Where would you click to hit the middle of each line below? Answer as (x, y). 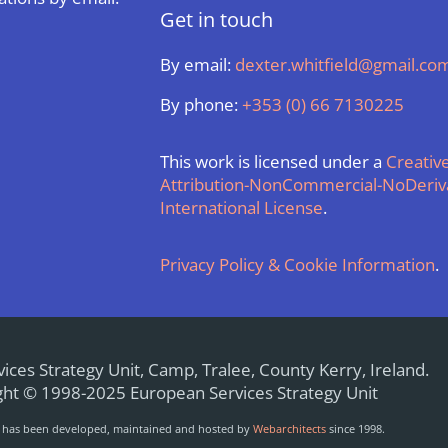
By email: (197, 65)
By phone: (201, 105)
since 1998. (355, 429)
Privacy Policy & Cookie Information (297, 265)
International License (241, 208)
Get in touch (216, 20)
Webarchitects (289, 429)
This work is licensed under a (273, 162)
